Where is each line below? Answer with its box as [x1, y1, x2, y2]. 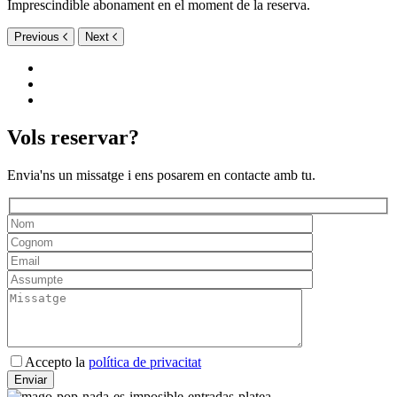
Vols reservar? [7, 125, 139, 149]
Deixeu [8, 352, 49, 368]
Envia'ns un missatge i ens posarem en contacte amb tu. [7, 167, 315, 183]
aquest [8, 368, 43, 384]
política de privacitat [89, 354, 201, 370]
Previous [14, 29, 59, 43]
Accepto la [25, 354, 89, 370]
